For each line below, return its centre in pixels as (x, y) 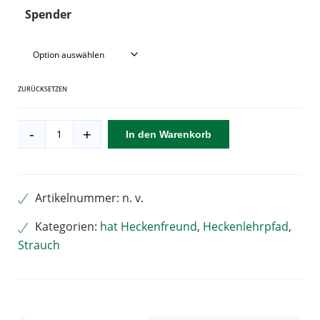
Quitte (34, 127)
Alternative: (49, 168)
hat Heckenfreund (149, 227)
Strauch (39, 245)
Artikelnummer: (79, 197)
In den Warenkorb (169, 134)
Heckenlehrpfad (246, 227)
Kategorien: (67, 227)
